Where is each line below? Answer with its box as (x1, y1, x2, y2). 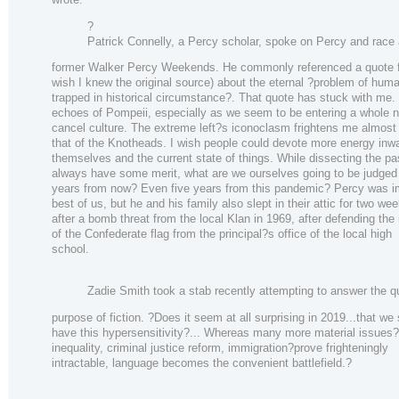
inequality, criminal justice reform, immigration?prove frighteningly (52, 341, 388, 355)
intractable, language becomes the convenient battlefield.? (52, 356, 352, 370)
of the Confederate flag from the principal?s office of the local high (52, 227, 392, 241)
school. (52, 242, 89, 256)
